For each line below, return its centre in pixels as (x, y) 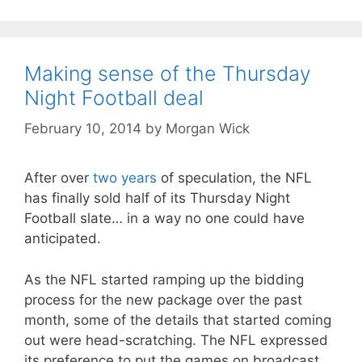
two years (127, 178)
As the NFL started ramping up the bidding (164, 279)
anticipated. (63, 238)
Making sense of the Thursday (168, 73)
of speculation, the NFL (236, 178)
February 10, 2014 (83, 128)
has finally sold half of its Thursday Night (157, 198)
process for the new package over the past (163, 299)
